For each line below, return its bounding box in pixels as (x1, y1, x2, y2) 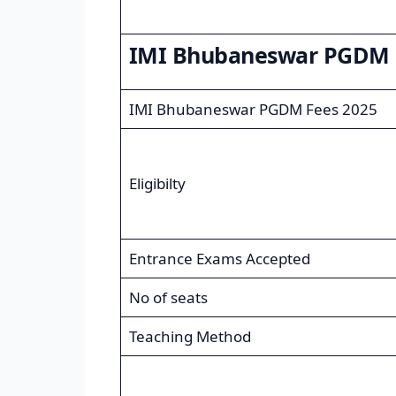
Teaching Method (128, 326, 251, 347)
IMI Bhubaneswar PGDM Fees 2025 (128, 99, 377, 120)
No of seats (128, 287, 208, 308)
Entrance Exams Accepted (128, 248, 310, 270)
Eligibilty (128, 173, 186, 194)
